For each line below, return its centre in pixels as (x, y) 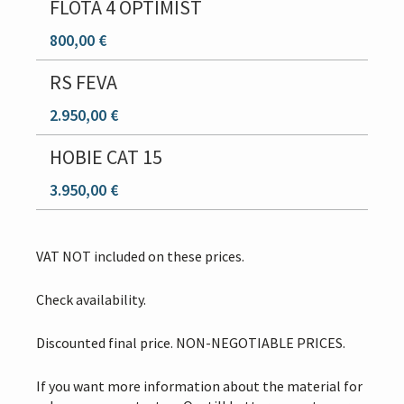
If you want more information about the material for (199, 386)
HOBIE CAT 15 (106, 157)
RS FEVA (83, 82)
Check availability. (91, 299)
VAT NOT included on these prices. (140, 256)
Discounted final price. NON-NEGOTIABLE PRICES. (191, 343)
